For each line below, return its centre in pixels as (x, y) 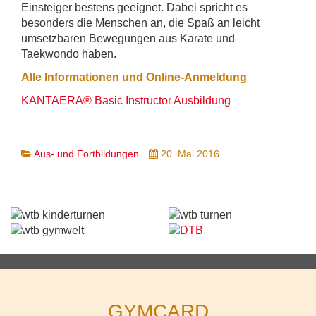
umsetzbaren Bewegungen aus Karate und (128, 38)
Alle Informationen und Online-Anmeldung (134, 77)
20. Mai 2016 (190, 153)
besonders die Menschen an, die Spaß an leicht (140, 23)
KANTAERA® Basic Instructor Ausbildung (126, 100)
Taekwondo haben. (69, 54)
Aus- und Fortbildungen (86, 153)
